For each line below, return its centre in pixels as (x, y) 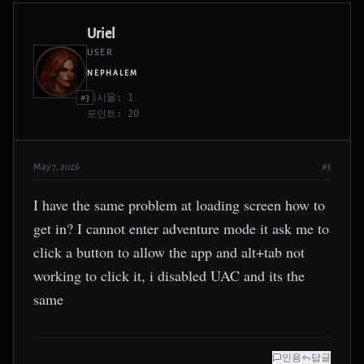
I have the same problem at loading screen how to (179, 205)
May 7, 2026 (56, 167)
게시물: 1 (110, 97)
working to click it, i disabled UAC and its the (169, 275)
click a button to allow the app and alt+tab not (169, 252)
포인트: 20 (113, 114)
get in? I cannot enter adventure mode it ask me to (181, 228)
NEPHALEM (113, 73)
